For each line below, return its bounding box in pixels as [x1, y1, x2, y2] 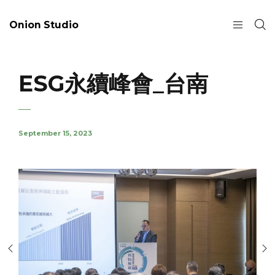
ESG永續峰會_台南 [18, 70, 208, 97]
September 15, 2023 [18, 129, 92, 137]
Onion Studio [9, 18, 79, 31]
